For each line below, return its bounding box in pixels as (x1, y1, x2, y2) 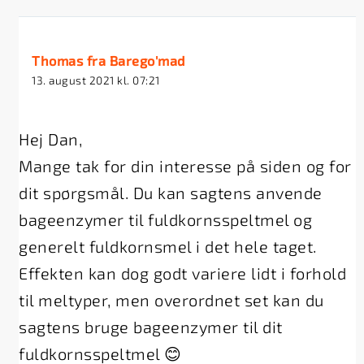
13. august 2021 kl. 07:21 (32, 72, 160, 87)
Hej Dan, (19, 129, 83, 149)
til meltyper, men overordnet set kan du (19, 290, 324, 310)
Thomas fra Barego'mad (32, 52, 185, 68)
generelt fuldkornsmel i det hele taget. (19, 236, 317, 256)
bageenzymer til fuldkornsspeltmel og (19, 210, 313, 229)
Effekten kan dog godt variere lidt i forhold (19, 263, 347, 283)
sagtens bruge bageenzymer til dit (19, 317, 283, 336)
